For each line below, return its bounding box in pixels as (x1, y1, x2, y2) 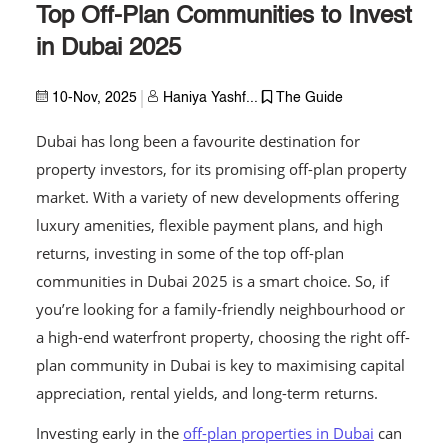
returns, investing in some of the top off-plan (36, 243, 344, 263)
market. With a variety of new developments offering (36, 187, 399, 207)
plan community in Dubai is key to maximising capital (36, 355, 405, 375)
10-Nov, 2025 (52, 92, 137, 105)
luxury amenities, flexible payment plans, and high (36, 215, 383, 235)
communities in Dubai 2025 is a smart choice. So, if (36, 271, 389, 291)
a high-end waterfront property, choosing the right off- (36, 327, 410, 347)
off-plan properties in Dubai (183, 423, 374, 443)
